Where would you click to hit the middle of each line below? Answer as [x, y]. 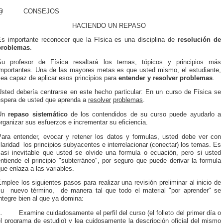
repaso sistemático [38, 114]
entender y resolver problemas [166, 78]
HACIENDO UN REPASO [109, 26]
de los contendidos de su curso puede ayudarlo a [144, 114]
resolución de [200, 40]
